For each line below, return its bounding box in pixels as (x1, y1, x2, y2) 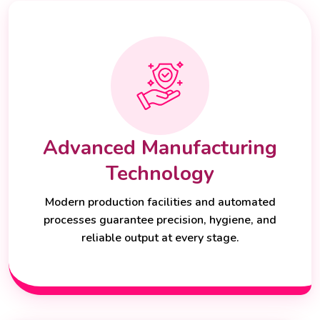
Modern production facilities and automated (44, 194, 276, 210)
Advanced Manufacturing (43, 134, 277, 161)
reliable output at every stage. (81, 229, 239, 246)
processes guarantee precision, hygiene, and (44, 211, 276, 228)
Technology (106, 159, 214, 187)
